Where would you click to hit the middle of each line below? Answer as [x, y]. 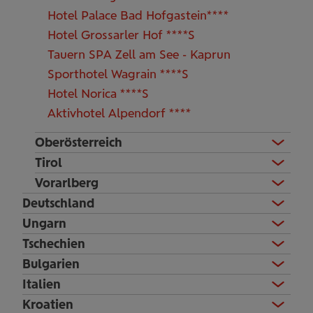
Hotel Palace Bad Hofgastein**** [138, 15]
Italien [42, 284]
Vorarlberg [67, 183]
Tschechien [54, 244]
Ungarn [44, 224]
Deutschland [58, 203]
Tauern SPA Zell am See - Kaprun [139, 54]
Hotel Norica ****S [98, 93]
